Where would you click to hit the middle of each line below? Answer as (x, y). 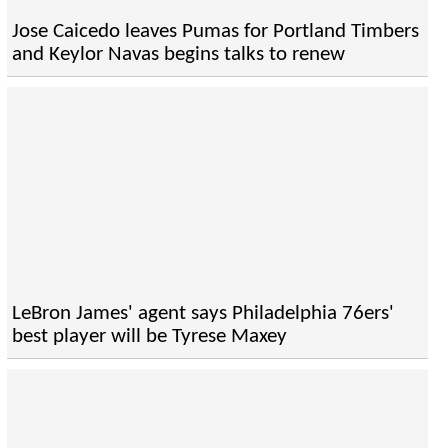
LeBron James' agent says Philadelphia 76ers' (202, 314)
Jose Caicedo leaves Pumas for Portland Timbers (215, 32)
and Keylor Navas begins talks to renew (178, 55)
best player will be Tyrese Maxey (149, 337)
